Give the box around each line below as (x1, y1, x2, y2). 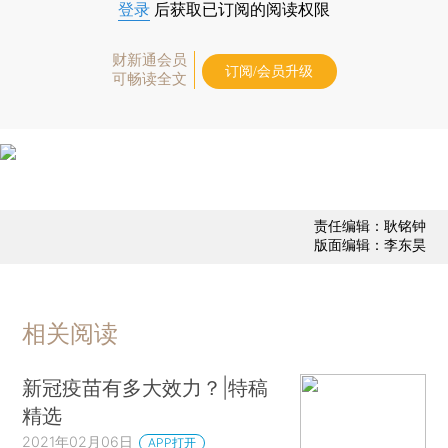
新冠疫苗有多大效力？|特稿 (22, 374, 269, 400)
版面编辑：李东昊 (313, 236, 426, 254)
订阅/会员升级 (225, 63, 313, 79)
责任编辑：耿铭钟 (313, 217, 426, 235)
